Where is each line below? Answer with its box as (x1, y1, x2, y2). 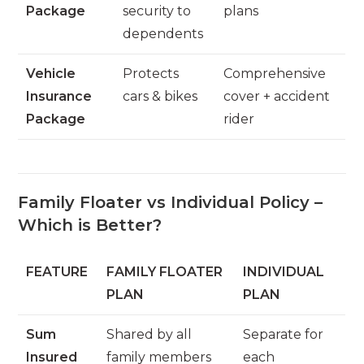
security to (123, 2, 192, 19)
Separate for (243, 327, 324, 343)
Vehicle (26, 65, 76, 81)
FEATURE (26, 264, 89, 280)
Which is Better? (18, 215, 162, 236)
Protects (123, 65, 180, 81)
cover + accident (223, 88, 331, 104)
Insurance (26, 88, 93, 104)
